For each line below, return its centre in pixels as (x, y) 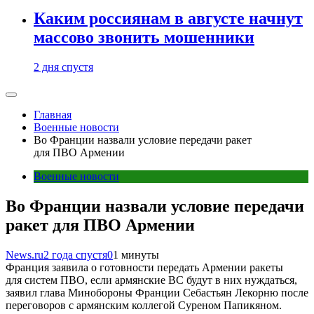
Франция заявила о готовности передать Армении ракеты (144, 267)
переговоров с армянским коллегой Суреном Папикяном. (144, 305)
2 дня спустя (63, 67)
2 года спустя (75, 254)
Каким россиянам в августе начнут (168, 19)
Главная (53, 115)
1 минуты (136, 254)
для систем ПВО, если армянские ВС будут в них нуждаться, (151, 280)
